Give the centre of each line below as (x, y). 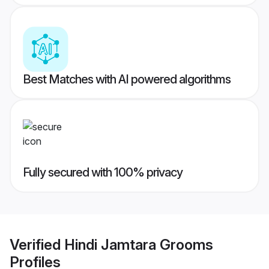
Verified (37, 244)
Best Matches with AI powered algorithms (127, 80)
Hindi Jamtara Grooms (139, 244)
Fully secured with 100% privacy (103, 173)
